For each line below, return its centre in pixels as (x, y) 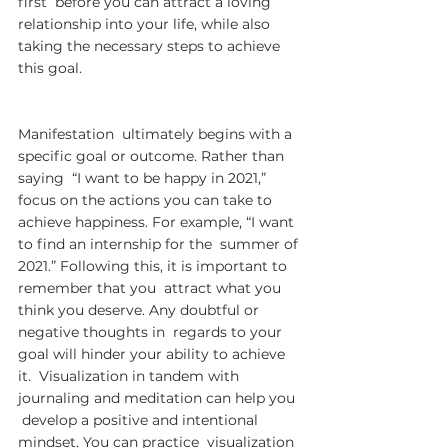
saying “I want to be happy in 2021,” (144, 178)
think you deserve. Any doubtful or (140, 310)
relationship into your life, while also (148, 24)
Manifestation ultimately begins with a (157, 134)
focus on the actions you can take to (149, 200)
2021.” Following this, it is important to (154, 266)
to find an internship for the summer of (160, 244)
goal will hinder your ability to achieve (153, 354)
